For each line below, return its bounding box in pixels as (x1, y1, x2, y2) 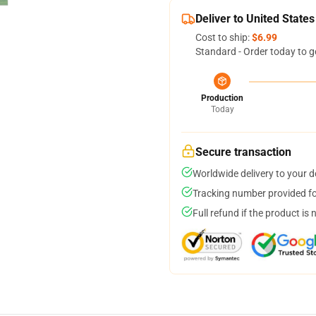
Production (201, 93, 243, 103)
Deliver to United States (195, 12, 315, 25)
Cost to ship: (195, 32, 252, 43)
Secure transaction (195, 145, 291, 159)
